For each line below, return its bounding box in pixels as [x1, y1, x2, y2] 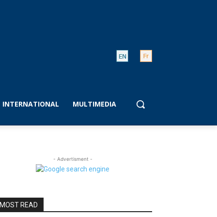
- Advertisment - [53, 156, 93, 162]
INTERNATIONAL [2, 99, 60, 108]
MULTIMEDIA [73, 99, 117, 108]
